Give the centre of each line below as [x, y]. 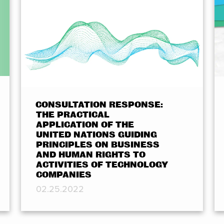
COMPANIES [63, 174]
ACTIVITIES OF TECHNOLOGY [102, 164]
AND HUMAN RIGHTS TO [90, 154]
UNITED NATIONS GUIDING [96, 134]
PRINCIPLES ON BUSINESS [97, 144]
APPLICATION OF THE [85, 124]
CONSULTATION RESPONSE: [99, 104]
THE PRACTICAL [72, 114]
